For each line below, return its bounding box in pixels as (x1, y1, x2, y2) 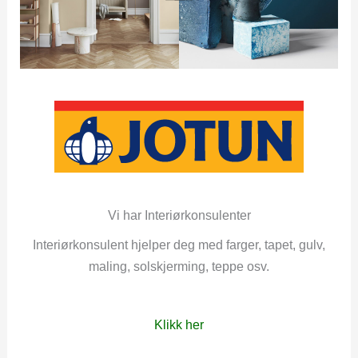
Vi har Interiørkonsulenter (107, 207, 251, 222)
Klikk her (154, 316, 204, 332)
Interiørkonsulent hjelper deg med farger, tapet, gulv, (33, 237, 325, 252)
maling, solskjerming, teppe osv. (89, 258, 269, 273)
